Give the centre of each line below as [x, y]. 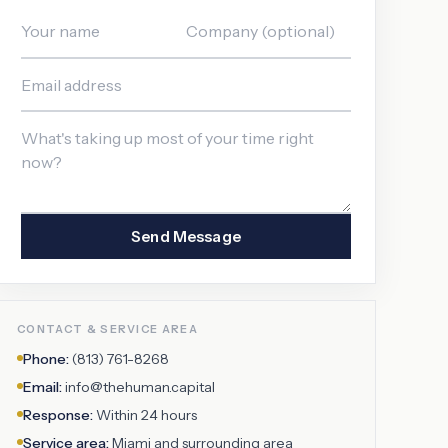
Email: [42, 386]
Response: [58, 414]
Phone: [46, 358]
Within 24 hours [145, 414]
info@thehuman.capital [138, 386]
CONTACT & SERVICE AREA [108, 328]
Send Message [186, 236]
